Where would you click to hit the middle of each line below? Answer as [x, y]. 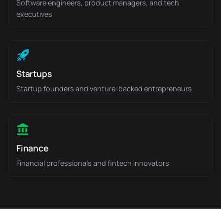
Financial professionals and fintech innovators [93, 163]
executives [34, 14]
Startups [34, 74]
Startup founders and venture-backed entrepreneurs [104, 89]
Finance [33, 148]
